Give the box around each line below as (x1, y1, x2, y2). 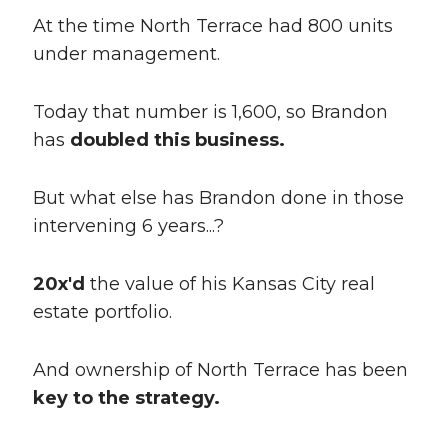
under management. (32, 43, 220, 66)
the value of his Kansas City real (84, 273, 375, 296)
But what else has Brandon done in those (32, 187, 404, 210)
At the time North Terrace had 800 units (32, 15, 393, 38)
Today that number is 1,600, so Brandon (32, 101, 388, 124)
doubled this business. (69, 129, 285, 152)
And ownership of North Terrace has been (32, 359, 408, 382)
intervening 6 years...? (32, 215, 224, 238)
